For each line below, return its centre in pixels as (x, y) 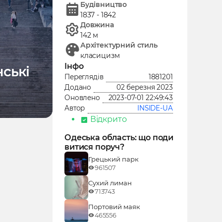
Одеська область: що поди (119, 137)
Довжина (97, 25)
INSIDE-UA (155, 108)
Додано (78, 87)
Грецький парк (113, 159)
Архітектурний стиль (119, 45)
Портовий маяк (114, 206)
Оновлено (82, 98)
